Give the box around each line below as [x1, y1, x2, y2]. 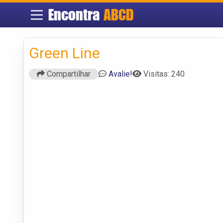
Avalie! [109, 69, 132, 79]
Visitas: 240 [143, 69, 185, 79]
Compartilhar [45, 69, 91, 79]
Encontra [48, 5, 100, 24]
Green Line [29, 44, 100, 62]
